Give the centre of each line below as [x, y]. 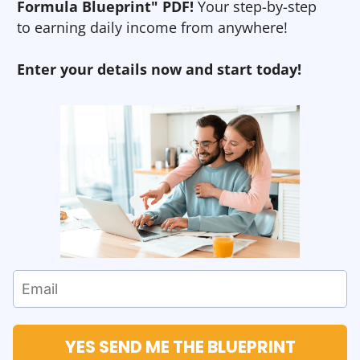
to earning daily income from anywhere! [152, 27]
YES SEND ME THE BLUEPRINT [180, 346]
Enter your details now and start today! [159, 69]
